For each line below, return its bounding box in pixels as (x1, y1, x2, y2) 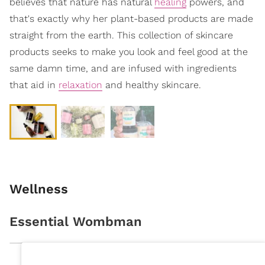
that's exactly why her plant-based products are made (9, 13, 253, 25)
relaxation (59, 79, 102, 91)
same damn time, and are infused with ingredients (9, 63, 237, 75)
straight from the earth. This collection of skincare (9, 30, 233, 41)
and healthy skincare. (102, 79, 201, 91)
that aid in (9, 79, 59, 91)
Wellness (9, 182, 68, 197)
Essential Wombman (9, 214, 142, 229)
